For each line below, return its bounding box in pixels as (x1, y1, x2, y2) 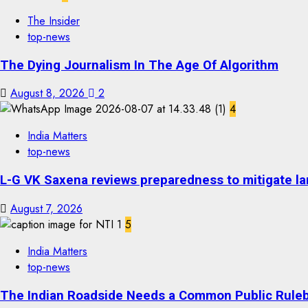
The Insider (27, 12, 80, 29)
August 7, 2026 (10, 200, 82, 217)
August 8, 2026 (10, 85, 88, 102)
